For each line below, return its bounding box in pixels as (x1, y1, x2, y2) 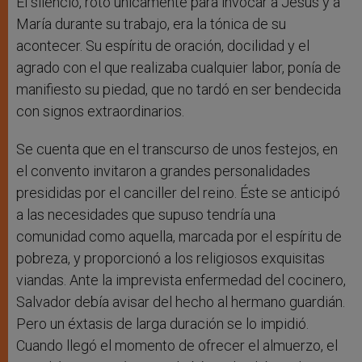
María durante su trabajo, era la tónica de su (16, 15, 286, 33)
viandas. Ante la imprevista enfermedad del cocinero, (16, 271, 346, 289)
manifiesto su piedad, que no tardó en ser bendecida (16, 81, 341, 99)
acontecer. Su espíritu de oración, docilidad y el (16, 37, 309, 55)
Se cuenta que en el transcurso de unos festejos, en (16, 141, 338, 158)
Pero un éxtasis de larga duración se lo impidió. (16, 315, 309, 333)
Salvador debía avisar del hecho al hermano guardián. (16, 293, 345, 311)
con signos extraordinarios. (16, 103, 184, 120)
